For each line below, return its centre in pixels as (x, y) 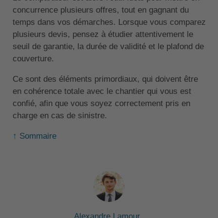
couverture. (33, 58)
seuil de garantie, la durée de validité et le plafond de (108, 46)
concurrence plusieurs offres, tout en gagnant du (100, 10)
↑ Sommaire (34, 136)
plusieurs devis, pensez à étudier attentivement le (103, 34)
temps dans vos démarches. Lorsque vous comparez (109, 22)
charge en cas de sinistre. (60, 115)
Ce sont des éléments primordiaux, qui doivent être (105, 79)
